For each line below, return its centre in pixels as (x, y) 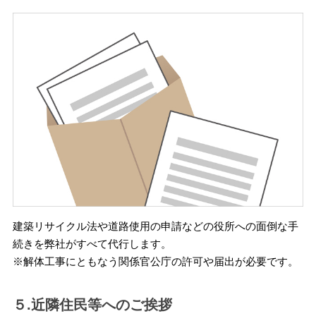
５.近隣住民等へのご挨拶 (92, 304)
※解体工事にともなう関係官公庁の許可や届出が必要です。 (155, 261)
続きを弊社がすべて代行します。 (92, 243)
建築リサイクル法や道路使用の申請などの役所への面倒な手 (155, 226)
